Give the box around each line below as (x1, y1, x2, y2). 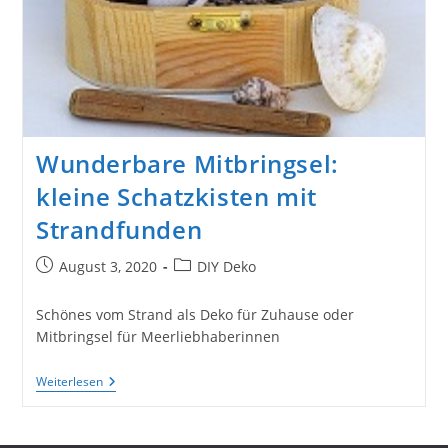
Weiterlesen (35, 373, 103, 391)
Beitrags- (172, 256, 233, 276)
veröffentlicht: (34, 277, 129, 297)
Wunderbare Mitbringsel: (35, 147, 339, 181)
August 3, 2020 (58, 257, 157, 277)
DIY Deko (196, 257, 256, 277)
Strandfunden (35, 213, 203, 247)
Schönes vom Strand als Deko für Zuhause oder (35, 305, 354, 325)
